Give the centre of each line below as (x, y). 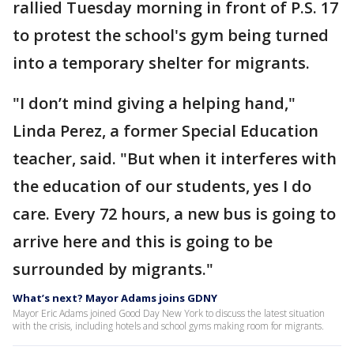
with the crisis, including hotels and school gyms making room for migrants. (168, 326)
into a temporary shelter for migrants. (163, 63)
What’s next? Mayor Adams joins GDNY (115, 298)
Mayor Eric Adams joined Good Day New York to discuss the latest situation (169, 313)
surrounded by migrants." (113, 269)
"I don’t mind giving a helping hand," (154, 103)
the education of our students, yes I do (162, 186)
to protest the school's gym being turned (171, 35)
